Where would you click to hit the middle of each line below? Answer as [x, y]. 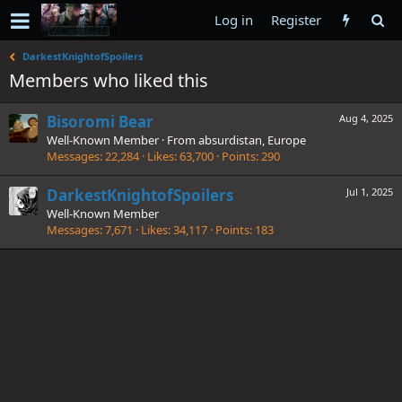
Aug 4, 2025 [366, 118]
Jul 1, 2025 [370, 191]
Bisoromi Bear [100, 122]
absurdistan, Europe [252, 140]
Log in [234, 20]
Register [296, 20]
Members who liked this [109, 80]
